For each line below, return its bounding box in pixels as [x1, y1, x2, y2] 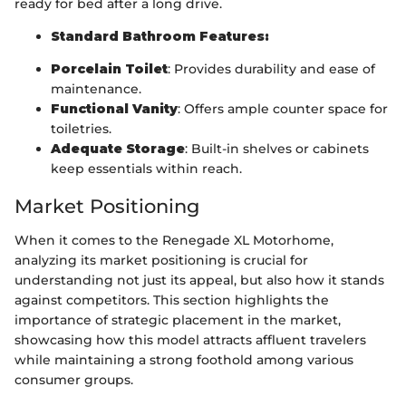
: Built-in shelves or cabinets [185, 140, 369, 157]
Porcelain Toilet [51, 60, 168, 77]
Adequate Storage [51, 140, 185, 157]
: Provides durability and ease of [168, 60, 375, 77]
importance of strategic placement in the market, [14, 312, 341, 329]
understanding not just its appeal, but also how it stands [14, 272, 384, 289]
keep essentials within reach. [51, 159, 242, 177]
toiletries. [51, 120, 111, 137]
